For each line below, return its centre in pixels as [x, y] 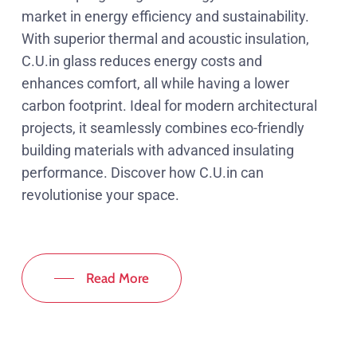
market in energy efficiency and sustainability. [165, 16]
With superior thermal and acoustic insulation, [165, 38]
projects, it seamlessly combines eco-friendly [163, 127]
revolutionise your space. [100, 194]
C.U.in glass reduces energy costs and [141, 61]
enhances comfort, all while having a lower [155, 83]
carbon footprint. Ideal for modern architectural [169, 105]
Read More [117, 278]
